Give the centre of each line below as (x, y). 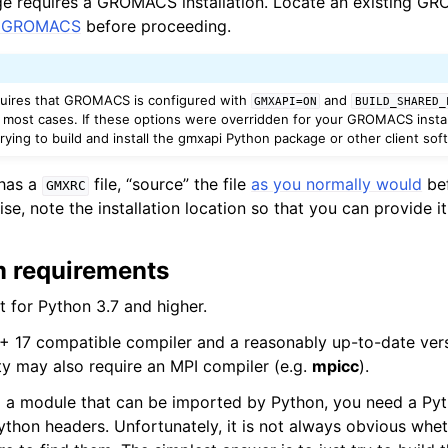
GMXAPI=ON (286, 101)
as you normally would (337, 184)
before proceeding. (156, 26)
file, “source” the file (170, 184)
